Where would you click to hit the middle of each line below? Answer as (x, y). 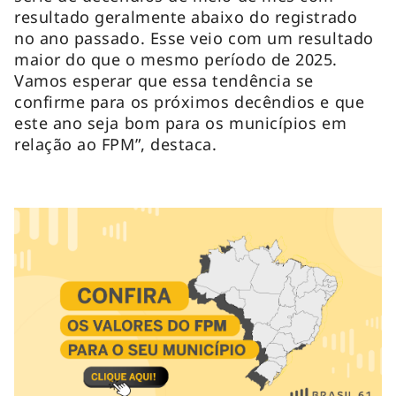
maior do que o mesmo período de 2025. (176, 59)
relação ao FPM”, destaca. (118, 144)
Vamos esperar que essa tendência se (164, 80)
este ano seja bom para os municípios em (181, 122)
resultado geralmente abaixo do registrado (186, 16)
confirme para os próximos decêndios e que (190, 101)
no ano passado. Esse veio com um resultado (194, 38)
